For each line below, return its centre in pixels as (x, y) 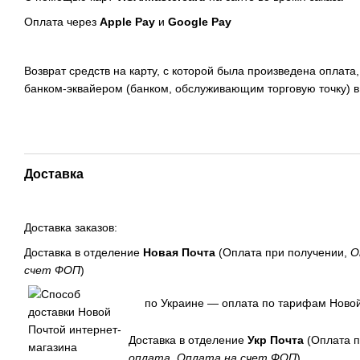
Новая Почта (179, 252)
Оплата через (62, 21)
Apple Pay (127, 21)
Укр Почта (276, 340)
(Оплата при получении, (281, 252)
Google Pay (200, 21)
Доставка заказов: (71, 228)
